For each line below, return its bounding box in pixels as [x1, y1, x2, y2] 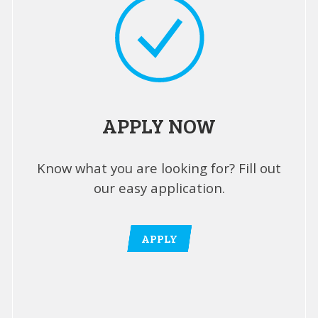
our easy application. [93, 179, 225, 197]
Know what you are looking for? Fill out [37, 159, 281, 177]
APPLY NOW [102, 110, 216, 139]
